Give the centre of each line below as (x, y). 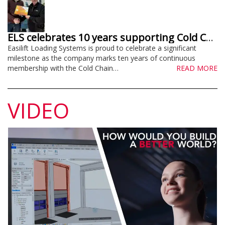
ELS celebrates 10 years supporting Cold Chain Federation (210, 37)
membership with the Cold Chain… (63, 68)
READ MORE (197, 68)
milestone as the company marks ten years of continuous (101, 58)
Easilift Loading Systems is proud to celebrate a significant (102, 48)
